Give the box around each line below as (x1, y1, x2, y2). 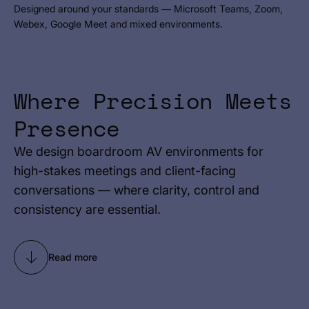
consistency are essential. (14, 202, 161, 217)
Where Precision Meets (14, 84, 292, 117)
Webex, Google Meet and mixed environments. (14, 18, 223, 30)
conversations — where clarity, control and (14, 183, 259, 197)
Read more (48, 251, 97, 263)
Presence (14, 112, 120, 145)
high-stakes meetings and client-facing (14, 163, 236, 178)
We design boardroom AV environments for (14, 144, 263, 159)
